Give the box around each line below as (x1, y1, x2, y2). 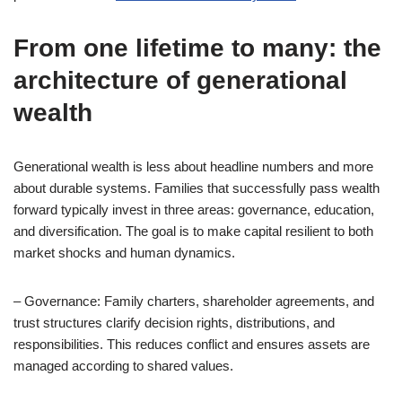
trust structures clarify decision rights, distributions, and (13, 315, 335, 330)
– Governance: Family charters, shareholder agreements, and (13, 293, 374, 309)
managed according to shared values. (13, 358, 233, 373)
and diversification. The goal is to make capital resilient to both (13, 223, 373, 239)
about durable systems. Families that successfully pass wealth (13, 180, 380, 196)
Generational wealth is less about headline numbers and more (13, 159, 373, 174)
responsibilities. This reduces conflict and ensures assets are (13, 336, 370, 352)
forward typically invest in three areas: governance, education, (13, 202, 374, 217)
